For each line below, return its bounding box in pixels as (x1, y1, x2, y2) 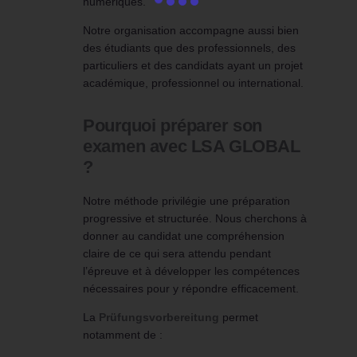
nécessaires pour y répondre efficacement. (83, 282, 299, 296)
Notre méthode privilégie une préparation (83, 194, 290, 208)
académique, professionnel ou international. (83, 76, 304, 90)
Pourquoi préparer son (83, 116, 262, 136)
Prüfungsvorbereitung (99, 311, 219, 324)
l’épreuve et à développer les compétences (83, 265, 300, 278)
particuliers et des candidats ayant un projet (83, 59, 303, 73)
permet (219, 311, 258, 324)
